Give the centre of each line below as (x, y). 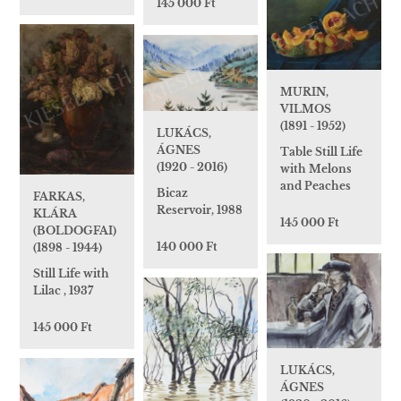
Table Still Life (321, 152)
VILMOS (306, 109)
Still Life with (71, 274)
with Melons (316, 169)
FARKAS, (59, 197)
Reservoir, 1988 (200, 210)
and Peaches (316, 186)
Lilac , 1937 (63, 291)
